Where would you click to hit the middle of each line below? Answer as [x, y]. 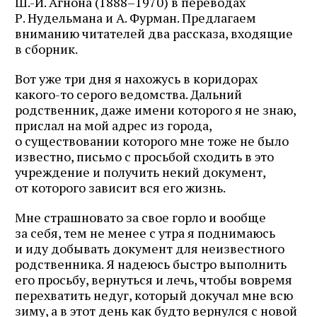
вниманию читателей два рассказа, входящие [154, 33]
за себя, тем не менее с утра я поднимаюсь [145, 232]
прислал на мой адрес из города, [113, 125]
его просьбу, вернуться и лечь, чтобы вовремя [154, 279]
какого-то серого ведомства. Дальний [128, 94]
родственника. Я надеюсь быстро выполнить [151, 264]
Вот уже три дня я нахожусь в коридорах [136, 78]
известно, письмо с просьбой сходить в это [144, 156]
